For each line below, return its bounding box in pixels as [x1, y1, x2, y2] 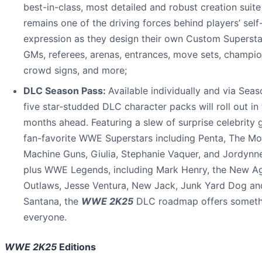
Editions [57, 240, 96, 253]
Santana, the [23, 195, 81, 207]
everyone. [23, 211, 67, 223]
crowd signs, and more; [23, 64, 127, 76]
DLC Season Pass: [23, 84, 108, 96]
